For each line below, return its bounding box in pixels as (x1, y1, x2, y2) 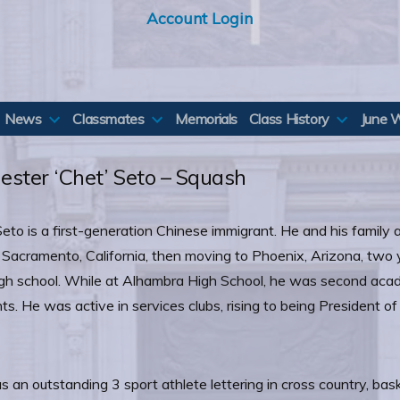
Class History (248, 110, 330, 128)
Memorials (175, 110, 238, 128)
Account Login (146, 8, 254, 28)
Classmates (72, 110, 145, 128)
